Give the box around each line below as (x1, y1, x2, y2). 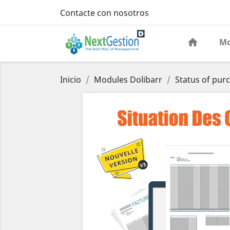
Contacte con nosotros (60, 7, 149, 18)
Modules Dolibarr (94, 74, 162, 85)
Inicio (60, 74, 81, 85)
